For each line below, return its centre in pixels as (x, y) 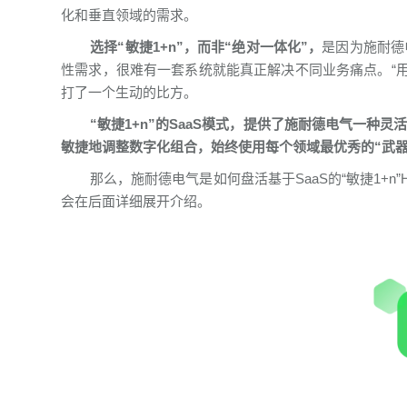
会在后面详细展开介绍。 (136, 201)
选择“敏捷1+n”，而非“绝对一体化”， (206, 46)
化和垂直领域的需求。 (129, 15)
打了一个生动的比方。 (129, 92)
